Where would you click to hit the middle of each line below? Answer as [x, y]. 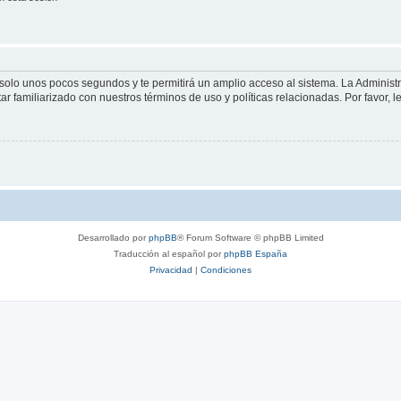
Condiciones [226, 270]
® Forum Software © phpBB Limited [250, 238]
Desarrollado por [113, 238]
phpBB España [256, 254]
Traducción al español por [169, 254]
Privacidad [171, 270]
